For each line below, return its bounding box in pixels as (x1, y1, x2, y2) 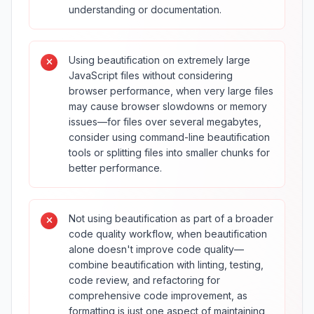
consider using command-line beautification (69, 131, 270, 143)
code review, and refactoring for (69, 274, 220, 286)
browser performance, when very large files (69, 85, 273, 97)
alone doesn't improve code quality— (69, 243, 244, 255)
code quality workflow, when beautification (69, 228, 267, 240)
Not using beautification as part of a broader (69, 212, 273, 224)
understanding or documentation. (69, 4, 221, 15)
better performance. (69, 162, 162, 174)
